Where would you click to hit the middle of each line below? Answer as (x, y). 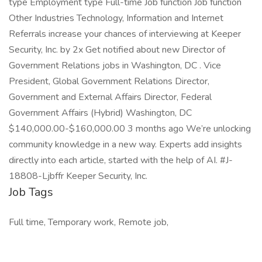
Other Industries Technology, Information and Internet (116, 18)
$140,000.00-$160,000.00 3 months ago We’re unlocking (130, 129)
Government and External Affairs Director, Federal (110, 97)
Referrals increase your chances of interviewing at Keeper (125, 34)
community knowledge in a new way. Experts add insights (125, 144)
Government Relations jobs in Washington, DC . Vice (115, 65)
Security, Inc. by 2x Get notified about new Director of (117, 50)
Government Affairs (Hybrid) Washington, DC (100, 113)
